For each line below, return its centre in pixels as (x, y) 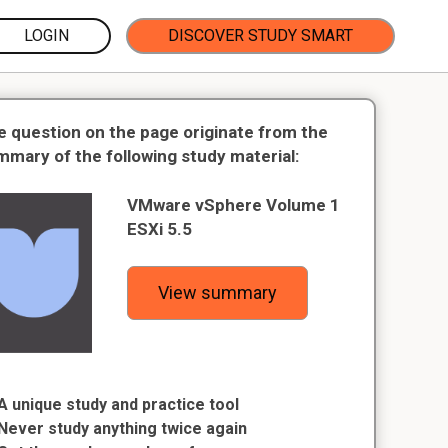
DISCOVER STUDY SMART (260, 35)
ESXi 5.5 (160, 229)
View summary (218, 292)
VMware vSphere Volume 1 (234, 205)
